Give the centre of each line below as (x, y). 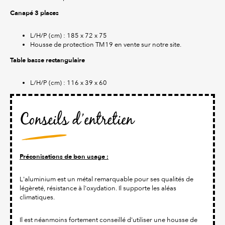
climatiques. (37, 197)
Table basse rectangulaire (47, 61)
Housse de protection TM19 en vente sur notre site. (106, 45)
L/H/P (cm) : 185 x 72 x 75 (69, 36)
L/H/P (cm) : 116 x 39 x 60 (69, 83)
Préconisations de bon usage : (64, 157)
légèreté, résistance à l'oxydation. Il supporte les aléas (98, 188)
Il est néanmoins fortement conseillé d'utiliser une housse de (108, 220)
